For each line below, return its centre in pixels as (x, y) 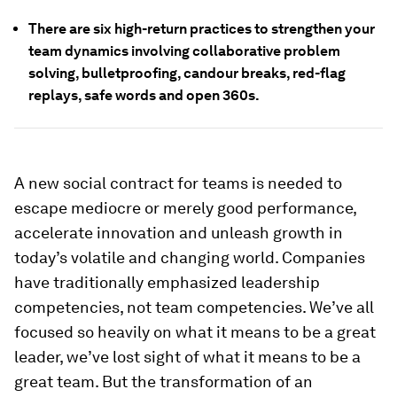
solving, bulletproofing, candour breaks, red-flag (187, 73)
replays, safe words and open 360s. (144, 95)
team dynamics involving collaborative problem (184, 51)
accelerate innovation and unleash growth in (179, 233)
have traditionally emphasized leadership (167, 282)
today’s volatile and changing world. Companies (190, 257)
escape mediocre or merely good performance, (185, 208)
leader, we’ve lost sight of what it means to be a (187, 357)
